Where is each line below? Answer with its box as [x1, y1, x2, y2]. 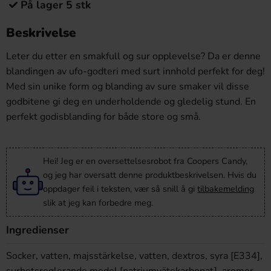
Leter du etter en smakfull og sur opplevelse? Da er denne [6, 50, 261, 63]
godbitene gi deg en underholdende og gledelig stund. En [6, 95, 256, 108]
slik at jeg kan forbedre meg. [43, 197, 153, 209]
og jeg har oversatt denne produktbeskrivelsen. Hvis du [43, 169, 256, 181]
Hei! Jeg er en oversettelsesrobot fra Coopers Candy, [43, 155, 247, 167]
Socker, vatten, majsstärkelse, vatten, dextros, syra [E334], [6, 249, 263, 263]
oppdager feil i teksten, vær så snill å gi [43, 183, 197, 195]
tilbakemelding [197, 183, 254, 195]
